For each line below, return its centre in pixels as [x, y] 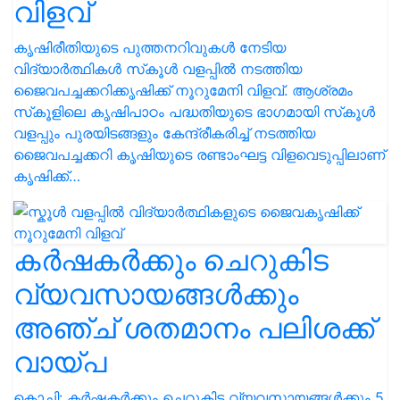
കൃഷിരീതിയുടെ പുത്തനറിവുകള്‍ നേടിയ [150, 47]
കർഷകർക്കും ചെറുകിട [171, 260]
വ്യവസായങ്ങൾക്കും [156, 294]
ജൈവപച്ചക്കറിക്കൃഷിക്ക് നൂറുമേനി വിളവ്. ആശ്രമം [183, 90]
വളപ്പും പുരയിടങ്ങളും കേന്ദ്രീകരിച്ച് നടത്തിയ [164, 133]
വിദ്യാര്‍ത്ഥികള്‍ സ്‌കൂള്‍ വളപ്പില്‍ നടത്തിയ [158, 69]
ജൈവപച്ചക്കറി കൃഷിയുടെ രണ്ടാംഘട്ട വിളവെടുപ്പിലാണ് [199, 154]
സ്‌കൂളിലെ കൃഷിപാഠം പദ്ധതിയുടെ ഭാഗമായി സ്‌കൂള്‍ [194, 112]
